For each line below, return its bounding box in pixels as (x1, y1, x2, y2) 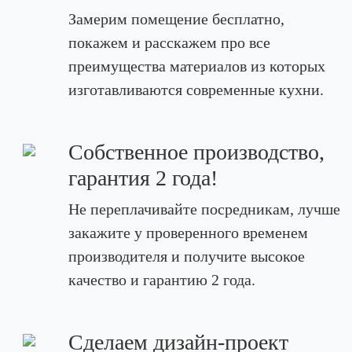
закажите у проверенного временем (68, 224, 308, 241)
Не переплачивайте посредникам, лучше (68, 200, 340, 218)
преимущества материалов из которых (68, 57, 325, 75)
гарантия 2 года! (68, 166, 218, 190)
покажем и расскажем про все (68, 34, 270, 51)
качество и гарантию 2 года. (68, 271, 255, 288)
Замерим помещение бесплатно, (68, 10, 284, 27)
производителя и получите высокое (68, 247, 305, 265)
